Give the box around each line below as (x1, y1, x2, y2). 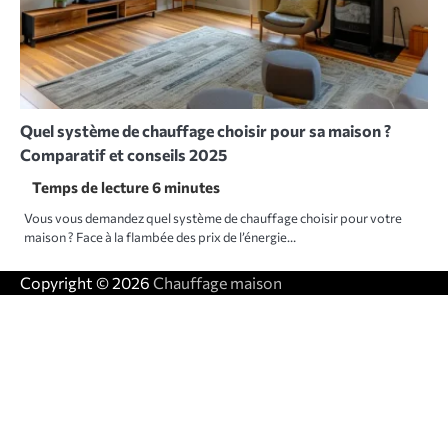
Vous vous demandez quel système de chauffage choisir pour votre (24, 210, 402, 227)
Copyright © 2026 (20, 273, 153, 293)
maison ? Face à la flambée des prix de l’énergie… (24, 229, 296, 246)
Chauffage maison (153, 273, 282, 293)
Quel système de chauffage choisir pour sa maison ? (20, 121, 391, 141)
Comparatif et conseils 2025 (20, 145, 227, 165)
